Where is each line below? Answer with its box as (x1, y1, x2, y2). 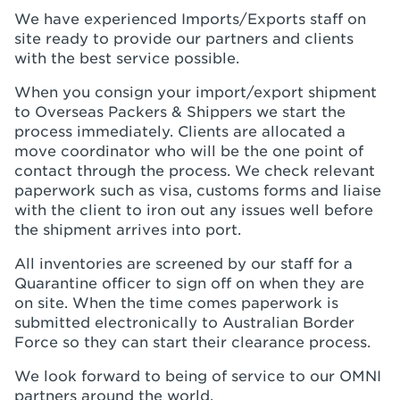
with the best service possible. (14, 50, 239, 67)
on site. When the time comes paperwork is (14, 295, 338, 312)
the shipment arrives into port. (14, 221, 241, 238)
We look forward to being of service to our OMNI (14, 368, 381, 385)
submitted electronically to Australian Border (14, 314, 354, 331)
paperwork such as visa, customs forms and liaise (14, 182, 381, 199)
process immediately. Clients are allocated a (14, 123, 346, 140)
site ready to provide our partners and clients (14, 30, 354, 47)
